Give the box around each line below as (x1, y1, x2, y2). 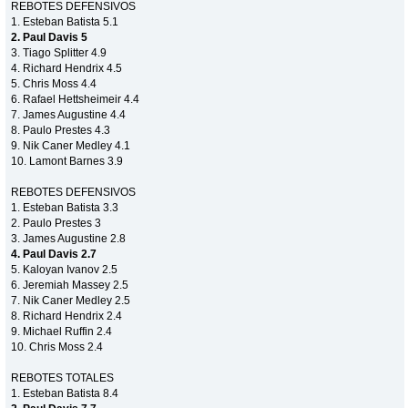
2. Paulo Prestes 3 (11, 216, 102, 229)
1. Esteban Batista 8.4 (11, 386, 119, 400)
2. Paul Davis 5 (11, 30, 88, 44)
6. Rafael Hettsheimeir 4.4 (11, 92, 140, 106)
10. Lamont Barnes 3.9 (11, 154, 124, 168)
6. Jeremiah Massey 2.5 (11, 278, 129, 291)
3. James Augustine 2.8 (11, 231, 127, 245)
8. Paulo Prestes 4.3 (11, 123, 111, 137)
